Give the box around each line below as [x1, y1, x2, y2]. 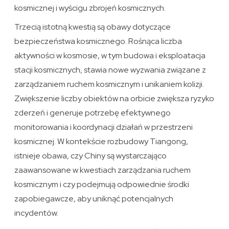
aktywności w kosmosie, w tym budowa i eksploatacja [14, 50, 206, 61]
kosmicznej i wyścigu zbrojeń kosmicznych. [14, 3, 166, 14]
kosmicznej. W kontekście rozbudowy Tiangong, [14, 136, 189, 147]
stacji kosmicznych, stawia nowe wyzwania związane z [14, 64, 207, 76]
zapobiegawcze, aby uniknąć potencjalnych [14, 193, 174, 204]
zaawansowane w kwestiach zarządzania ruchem [14, 165, 191, 176]
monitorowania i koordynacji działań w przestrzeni [14, 122, 193, 133]
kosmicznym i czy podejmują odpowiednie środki [14, 179, 190, 190]
